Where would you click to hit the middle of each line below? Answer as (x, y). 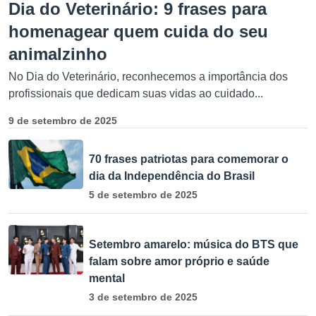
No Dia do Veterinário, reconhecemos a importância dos (148, 76)
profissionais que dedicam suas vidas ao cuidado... (136, 93)
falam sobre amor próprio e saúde (179, 261)
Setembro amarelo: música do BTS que (194, 244)
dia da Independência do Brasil (172, 176)
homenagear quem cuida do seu (138, 31)
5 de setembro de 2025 (143, 194)
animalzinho (58, 54)
